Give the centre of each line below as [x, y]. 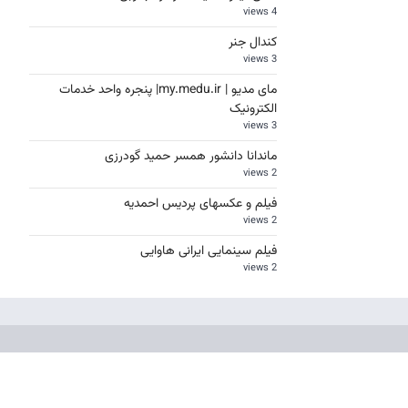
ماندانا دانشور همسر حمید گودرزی [191, 157]
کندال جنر [253, 43]
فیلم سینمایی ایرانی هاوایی [207, 251]
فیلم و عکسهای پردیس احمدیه [200, 204]
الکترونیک [253, 109]
